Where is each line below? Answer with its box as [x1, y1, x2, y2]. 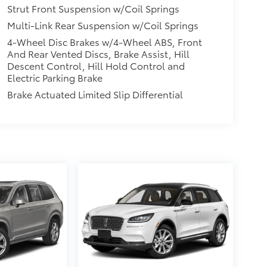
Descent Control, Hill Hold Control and [7, 58, 185, 72]
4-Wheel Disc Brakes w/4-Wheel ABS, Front [7, 34, 202, 48]
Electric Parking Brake [7, 70, 103, 84]
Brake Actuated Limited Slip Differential [7, 86, 183, 101]
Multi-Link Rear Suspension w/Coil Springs [7, 17, 198, 32]
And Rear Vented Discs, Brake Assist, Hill [7, 46, 190, 60]
